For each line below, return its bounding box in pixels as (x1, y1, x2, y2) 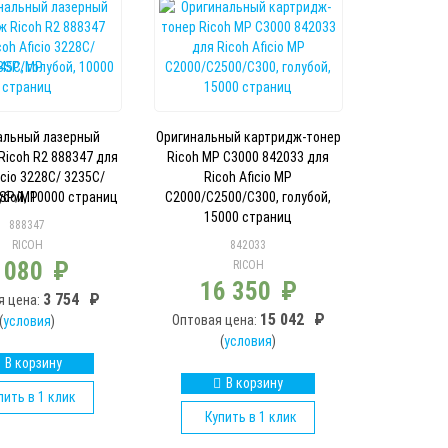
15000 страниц (204, 208, 293, 225)
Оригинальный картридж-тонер (155, 128, 341, 145)
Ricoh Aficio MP (204, 168, 293, 185)
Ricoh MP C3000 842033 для (167, 148, 330, 165)
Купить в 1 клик (204, 408, 297, 425)
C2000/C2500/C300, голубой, (165, 188, 332, 205)
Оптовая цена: (171, 311, 260, 328)
